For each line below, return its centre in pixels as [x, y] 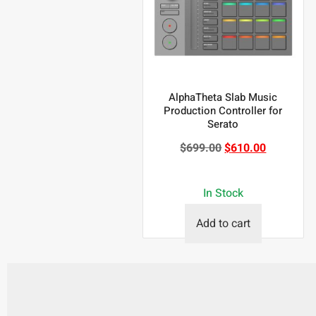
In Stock [223, 193]
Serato [223, 124]
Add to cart [223, 224]
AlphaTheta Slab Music [223, 98]
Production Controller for [223, 111]
